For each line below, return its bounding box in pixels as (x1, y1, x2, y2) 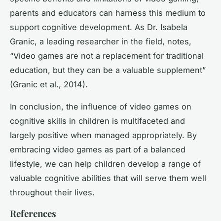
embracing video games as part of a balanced (10, 144, 185, 154)
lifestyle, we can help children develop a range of (10, 158, 201, 169)
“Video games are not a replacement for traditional (10, 50, 204, 61)
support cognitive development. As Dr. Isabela (10, 22, 187, 32)
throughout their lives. (10, 187, 95, 197)
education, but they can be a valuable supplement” (10, 65, 206, 75)
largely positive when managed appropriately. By (10, 130, 197, 140)
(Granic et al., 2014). (10, 79, 88, 89)
